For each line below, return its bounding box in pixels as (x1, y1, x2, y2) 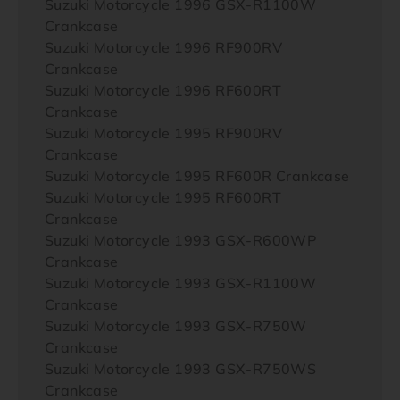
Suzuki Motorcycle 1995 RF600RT (45, 188, 281, 206)
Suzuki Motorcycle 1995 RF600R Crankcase (45, 167, 350, 185)
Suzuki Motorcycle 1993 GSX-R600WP (45, 231, 317, 249)
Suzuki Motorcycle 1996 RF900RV (45, 38, 282, 56)
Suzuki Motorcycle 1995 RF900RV (45, 124, 282, 142)
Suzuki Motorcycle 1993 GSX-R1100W (45, 274, 317, 292)
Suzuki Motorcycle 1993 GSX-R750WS (45, 360, 317, 378)
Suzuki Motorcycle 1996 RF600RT (45, 81, 281, 99)
